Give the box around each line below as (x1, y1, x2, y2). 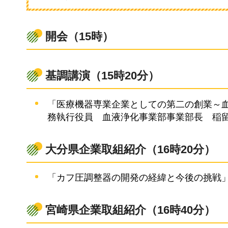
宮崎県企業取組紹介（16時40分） (45, 204, 215, 217)
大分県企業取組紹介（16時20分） (45, 142, 215, 156)
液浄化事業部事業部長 (111, 111, 204, 122)
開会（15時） (45, 30, 113, 43)
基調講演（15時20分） (45, 69, 159, 82)
